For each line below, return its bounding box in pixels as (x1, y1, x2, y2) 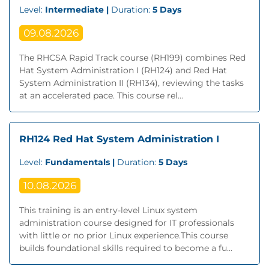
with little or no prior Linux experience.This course (19, 230, 228, 241)
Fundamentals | (45, 157, 117, 168)
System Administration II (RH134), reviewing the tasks (19, 77, 244, 88)
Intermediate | (45, 4, 111, 15)
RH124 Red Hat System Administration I (19, 133, 219, 145)
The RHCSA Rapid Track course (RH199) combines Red (19, 52, 246, 63)
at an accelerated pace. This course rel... (19, 90, 183, 101)
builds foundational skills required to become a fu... (19, 243, 232, 253)
